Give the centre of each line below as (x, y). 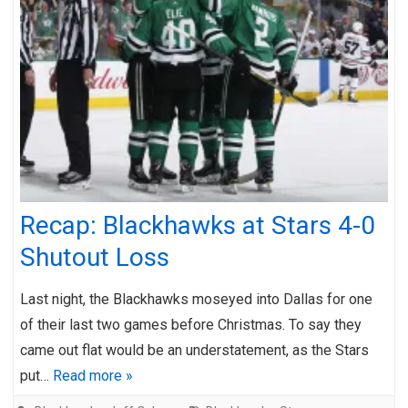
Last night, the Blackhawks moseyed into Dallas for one (196, 299)
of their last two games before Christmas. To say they (191, 324)
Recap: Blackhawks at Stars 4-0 (198, 225)
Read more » (93, 375)
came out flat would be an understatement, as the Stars (194, 350)
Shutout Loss (95, 257)
